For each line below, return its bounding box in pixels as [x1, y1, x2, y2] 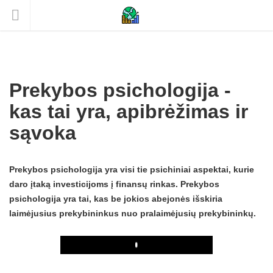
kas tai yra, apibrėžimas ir [9, 101, 248, 122]
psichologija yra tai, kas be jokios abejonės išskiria [9, 194, 222, 204]
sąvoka [9, 122, 76, 144]
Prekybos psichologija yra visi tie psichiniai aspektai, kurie [9, 165, 254, 174]
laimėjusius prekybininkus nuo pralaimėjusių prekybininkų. [9, 208, 256, 218]
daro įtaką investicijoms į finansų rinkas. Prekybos [9, 179, 219, 189]
